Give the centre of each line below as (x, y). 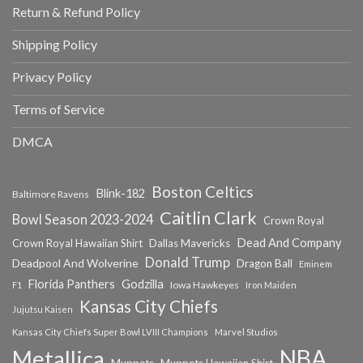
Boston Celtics (203, 191)
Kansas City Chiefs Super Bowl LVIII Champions (110, 331)
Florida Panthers (72, 284)
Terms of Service (58, 109)
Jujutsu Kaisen (43, 309)
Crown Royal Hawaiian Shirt (77, 243)
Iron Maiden (271, 284)
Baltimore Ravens (51, 194)
